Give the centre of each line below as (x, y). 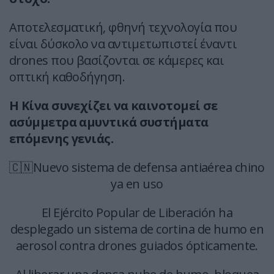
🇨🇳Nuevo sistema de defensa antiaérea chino (137, 168)
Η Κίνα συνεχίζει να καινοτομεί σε (113, 106)
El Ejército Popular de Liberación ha (137, 213)
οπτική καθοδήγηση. (67, 77)
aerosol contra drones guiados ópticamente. (137, 246)
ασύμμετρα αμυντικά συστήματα (109, 122)
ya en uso (137, 184)
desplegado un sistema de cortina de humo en (137, 229)
